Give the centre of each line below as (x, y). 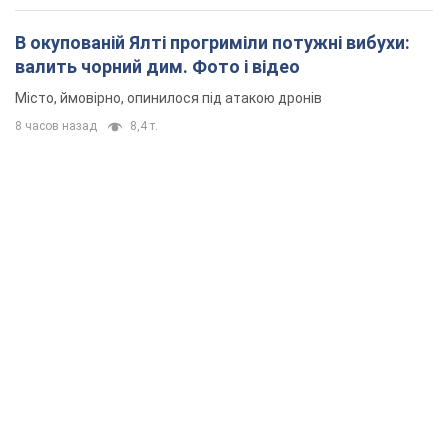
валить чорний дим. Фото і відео (157, 67)
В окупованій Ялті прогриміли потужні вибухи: (212, 43)
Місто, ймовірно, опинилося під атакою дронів (168, 98)
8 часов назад (56, 126)
